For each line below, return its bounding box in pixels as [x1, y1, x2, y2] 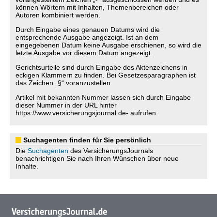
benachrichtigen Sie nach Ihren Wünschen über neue [15, 155, 179, 162]
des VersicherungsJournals [68, 147, 153, 155]
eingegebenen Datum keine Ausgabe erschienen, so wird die [15, 41, 201, 49]
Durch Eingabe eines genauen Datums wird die [15, 26, 160, 33]
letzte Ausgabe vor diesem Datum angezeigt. [15, 49, 153, 57]
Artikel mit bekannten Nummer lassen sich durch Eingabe [15, 93, 191, 101]
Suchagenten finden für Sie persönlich [23, 136, 151, 144]
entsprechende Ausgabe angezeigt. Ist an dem [15, 33, 158, 41]
